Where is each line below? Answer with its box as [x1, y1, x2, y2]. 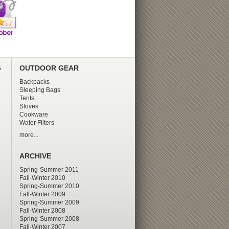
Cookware [19, 110, 48, 118]
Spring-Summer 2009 [19, 198, 79, 206]
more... [19, 131, 38, 139]
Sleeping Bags [19, 86, 60, 94]
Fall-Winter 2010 [19, 174, 65, 181]
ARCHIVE [19, 152, 51, 160]
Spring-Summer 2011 [19, 166, 79, 173]
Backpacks [19, 78, 50, 85]
